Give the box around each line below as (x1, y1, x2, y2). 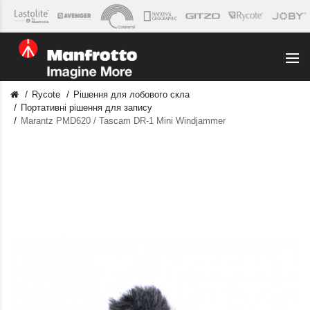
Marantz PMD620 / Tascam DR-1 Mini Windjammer (21, 115, 226, 126)
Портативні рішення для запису (21, 102, 152, 113)
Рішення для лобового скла (73, 89, 190, 100)
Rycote (32, 89, 60, 100)
